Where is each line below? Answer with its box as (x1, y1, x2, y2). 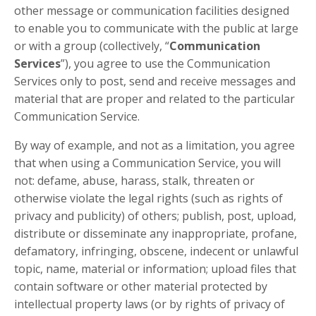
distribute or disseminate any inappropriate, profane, (14, 226, 297, 242)
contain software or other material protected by (14, 279, 267, 295)
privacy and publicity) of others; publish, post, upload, (14, 208, 296, 224)
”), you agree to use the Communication (61, 56, 270, 72)
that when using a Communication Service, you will (14, 155, 281, 171)
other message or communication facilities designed (14, 3, 289, 19)
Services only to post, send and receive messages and (14, 73, 296, 90)
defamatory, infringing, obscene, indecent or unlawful (14, 243, 298, 260)
